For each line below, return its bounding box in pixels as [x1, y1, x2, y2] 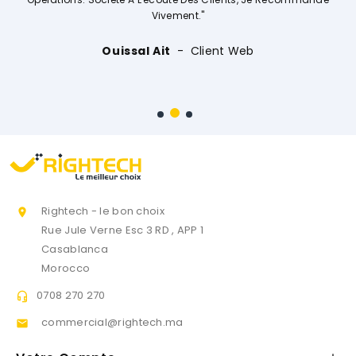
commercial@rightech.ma [41, 315, 184, 331]
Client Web [190, 43, 254, 60]
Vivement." [151, 9, 205, 23]
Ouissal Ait [102, 43, 171, 60]
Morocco [41, 261, 91, 277]
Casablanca [41, 242, 108, 257]
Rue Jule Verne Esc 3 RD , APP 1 [41, 222, 204, 238]
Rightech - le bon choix [41, 203, 164, 219]
